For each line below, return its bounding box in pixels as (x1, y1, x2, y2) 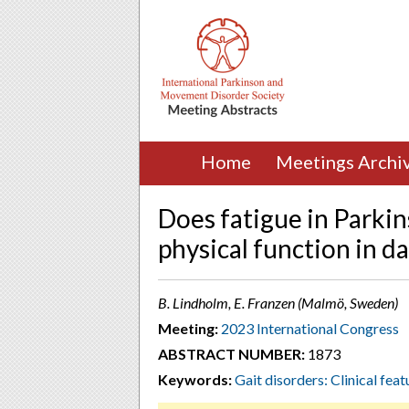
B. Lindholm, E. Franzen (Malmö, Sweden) (158, 294, 398, 311)
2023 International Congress (221, 320, 399, 337)
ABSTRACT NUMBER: (158, 345, 305, 362)
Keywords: (158, 371, 232, 388)
